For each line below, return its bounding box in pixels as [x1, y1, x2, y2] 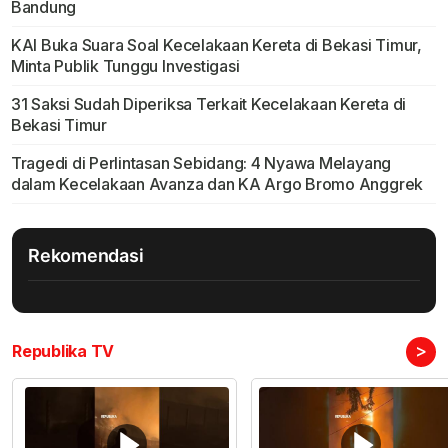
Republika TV [12, 341, 115, 362]
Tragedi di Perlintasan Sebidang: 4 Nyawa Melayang [10, 153, 392, 174]
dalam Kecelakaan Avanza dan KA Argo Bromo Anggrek [10, 174, 424, 195]
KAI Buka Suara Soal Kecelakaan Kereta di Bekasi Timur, [10, 35, 422, 56]
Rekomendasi [28, 245, 144, 267]
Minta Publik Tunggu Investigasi [10, 56, 240, 77]
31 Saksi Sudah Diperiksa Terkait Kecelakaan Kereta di [10, 94, 407, 115]
